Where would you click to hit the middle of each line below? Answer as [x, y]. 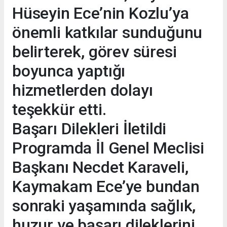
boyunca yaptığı [69, 71]
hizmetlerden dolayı [83, 90]
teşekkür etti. [59, 109]
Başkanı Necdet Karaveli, [100, 167]
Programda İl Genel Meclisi [108, 148]
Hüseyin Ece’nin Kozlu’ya [101, 13]
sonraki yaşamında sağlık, [104, 205]
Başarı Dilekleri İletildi [89, 128]
